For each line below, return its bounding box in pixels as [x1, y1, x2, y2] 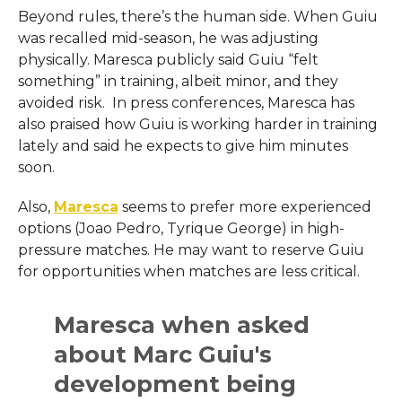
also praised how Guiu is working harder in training [17, 115, 378, 133]
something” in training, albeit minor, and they [17, 72, 338, 90]
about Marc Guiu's [54, 339, 273, 368]
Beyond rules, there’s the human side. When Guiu [17, 7, 378, 25]
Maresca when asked [54, 310, 310, 338]
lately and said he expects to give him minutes [17, 136, 348, 154]
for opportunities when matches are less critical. [17, 262, 360, 280]
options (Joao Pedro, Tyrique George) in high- [17, 219, 345, 237]
